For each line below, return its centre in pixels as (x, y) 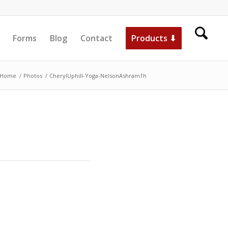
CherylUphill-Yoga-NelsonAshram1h (98, 76)
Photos (33, 76)
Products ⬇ (154, 38)
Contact (97, 38)
